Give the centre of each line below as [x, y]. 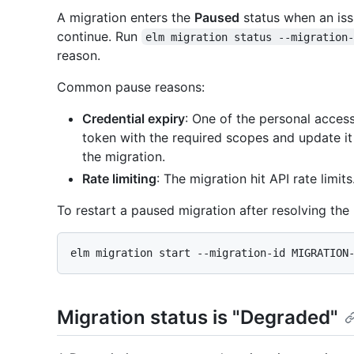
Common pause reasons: [131, 87]
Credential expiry [134, 118]
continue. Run [99, 36]
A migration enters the [126, 17]
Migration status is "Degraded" [198, 317]
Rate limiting [119, 178]
